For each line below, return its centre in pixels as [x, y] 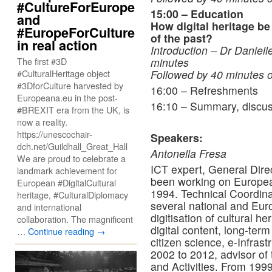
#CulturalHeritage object [63, 73]
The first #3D [42, 61]
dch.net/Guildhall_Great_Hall [72, 146]
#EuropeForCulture [76, 32]
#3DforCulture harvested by [70, 85]
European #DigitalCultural [66, 182]
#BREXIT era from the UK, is [73, 110]
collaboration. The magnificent [75, 219]
